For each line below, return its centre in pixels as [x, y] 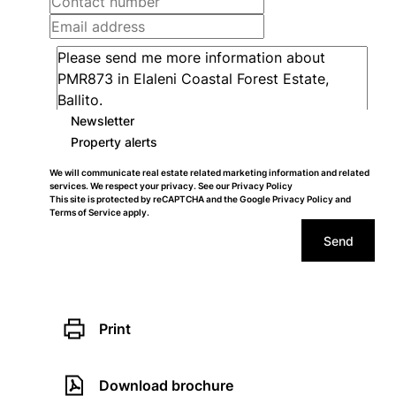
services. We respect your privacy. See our [141, 186]
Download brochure [166, 385]
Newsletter [103, 120]
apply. [135, 212]
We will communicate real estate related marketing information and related [209, 172]
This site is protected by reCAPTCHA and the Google [161, 199]
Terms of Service [85, 212]
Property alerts [114, 141]
